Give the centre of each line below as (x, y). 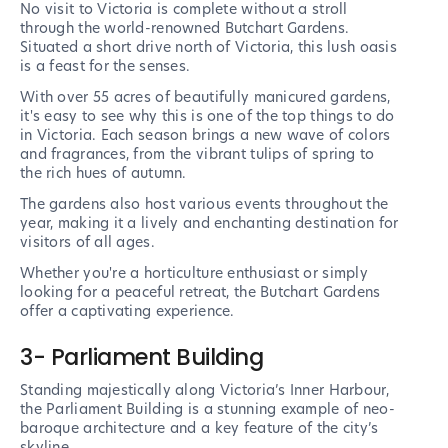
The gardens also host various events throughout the (204, 204)
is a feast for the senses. (105, 66)
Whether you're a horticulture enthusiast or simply (194, 273)
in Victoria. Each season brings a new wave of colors (205, 135)
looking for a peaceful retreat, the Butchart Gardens (200, 292)
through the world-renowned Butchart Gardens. (185, 28)
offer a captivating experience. (127, 311)
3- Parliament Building (142, 357)
